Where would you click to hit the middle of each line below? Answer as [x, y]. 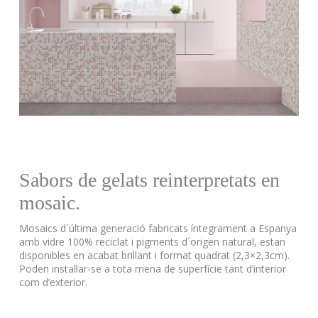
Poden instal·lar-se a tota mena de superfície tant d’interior [152, 269]
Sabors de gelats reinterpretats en [149, 180]
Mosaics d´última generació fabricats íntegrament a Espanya [158, 229]
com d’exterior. [53, 283]
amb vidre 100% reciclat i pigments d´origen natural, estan [152, 242]
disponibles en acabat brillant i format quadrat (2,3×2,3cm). [154, 256]
